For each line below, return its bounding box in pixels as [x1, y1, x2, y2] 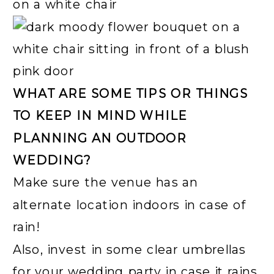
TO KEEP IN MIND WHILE [13, 108, 188, 124]
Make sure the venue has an [13, 174, 198, 190]
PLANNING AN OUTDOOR [13, 130, 187, 146]
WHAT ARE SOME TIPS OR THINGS [13, 85, 248, 102]
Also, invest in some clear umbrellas [13, 241, 246, 257]
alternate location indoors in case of [13, 196, 247, 213]
